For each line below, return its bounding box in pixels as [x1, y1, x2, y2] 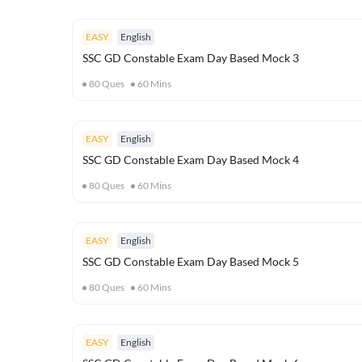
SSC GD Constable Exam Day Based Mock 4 [82, 153, 299, 166]
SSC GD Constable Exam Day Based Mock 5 [82, 255, 299, 268]
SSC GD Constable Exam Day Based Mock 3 [82, 51, 299, 65]
